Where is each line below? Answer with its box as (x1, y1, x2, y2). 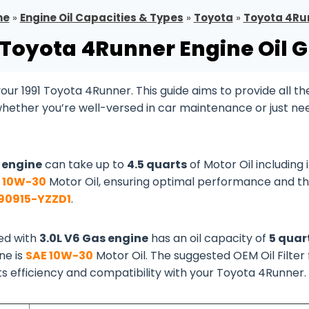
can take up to (42, 157, 127, 172)
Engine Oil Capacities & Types (19, 10, 183, 25)
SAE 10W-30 (26, 248, 93, 263)
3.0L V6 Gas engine (39, 230, 148, 246)
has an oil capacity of (148, 230, 269, 246)
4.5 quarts (127, 157, 187, 172)
